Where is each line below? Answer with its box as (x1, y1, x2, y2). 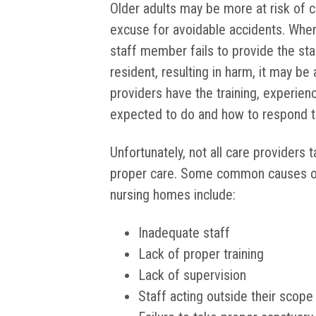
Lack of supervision (138, 267, 246, 284)
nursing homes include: (110, 186, 236, 204)
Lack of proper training (138, 245, 264, 263)
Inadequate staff (138, 224, 230, 242)
